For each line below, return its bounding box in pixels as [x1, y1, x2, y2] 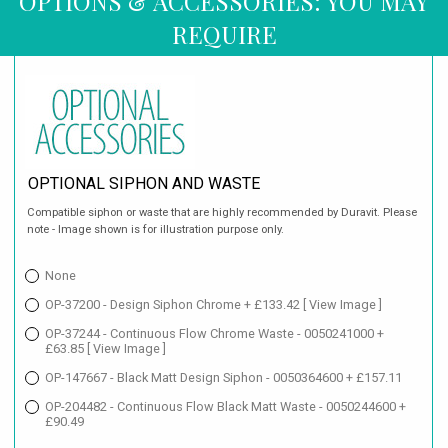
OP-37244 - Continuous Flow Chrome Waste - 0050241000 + [45, 326, 384, 342]
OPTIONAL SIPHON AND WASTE [28, 173, 261, 193]
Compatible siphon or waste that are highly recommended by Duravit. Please [27, 206, 418, 220]
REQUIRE [171, 17, 277, 50]
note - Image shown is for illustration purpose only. [27, 223, 285, 237]
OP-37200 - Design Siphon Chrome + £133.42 [45, 297, 303, 313]
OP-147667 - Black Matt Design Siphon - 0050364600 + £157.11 [45, 370, 402, 386]
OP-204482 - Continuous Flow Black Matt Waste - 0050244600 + [45, 399, 406, 415]
